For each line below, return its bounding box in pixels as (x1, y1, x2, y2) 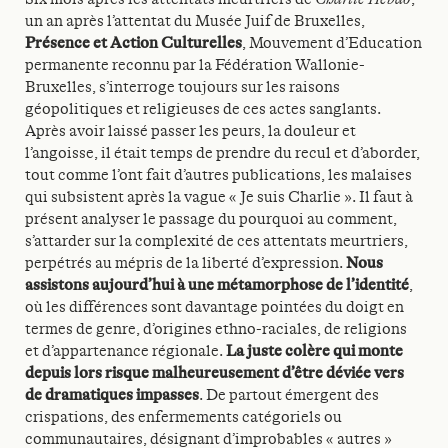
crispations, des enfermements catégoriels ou (25, 408, 342, 426)
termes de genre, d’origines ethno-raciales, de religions (25, 320, 407, 338)
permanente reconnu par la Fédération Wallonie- (25, 56, 365, 74)
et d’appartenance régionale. (25, 342, 226, 360)
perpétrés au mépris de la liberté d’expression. (25, 254, 346, 272)
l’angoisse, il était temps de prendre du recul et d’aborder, (25, 144, 420, 162)
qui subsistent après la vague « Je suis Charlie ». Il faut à (25, 188, 413, 206)
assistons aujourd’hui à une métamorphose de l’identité (25, 276, 409, 294)
